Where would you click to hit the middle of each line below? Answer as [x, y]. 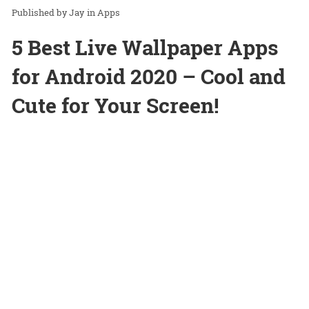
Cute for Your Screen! [115, 106]
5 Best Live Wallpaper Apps [145, 48]
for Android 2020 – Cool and [149, 77]
